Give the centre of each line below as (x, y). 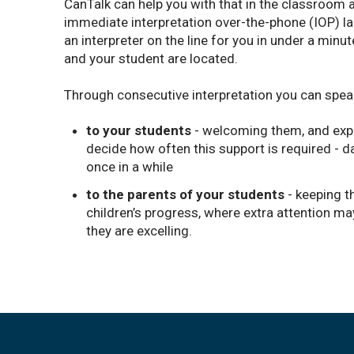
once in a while (129, 167)
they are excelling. (139, 231)
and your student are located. (151, 59)
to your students (138, 131)
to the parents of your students (185, 195)
